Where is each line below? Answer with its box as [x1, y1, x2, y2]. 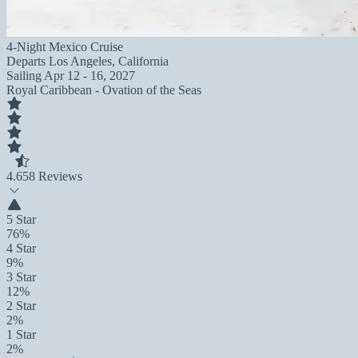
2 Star [6, 299, 36, 312]
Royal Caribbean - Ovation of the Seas [6, 83, 201, 97]
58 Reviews [22, 169, 82, 183]
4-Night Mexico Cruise [6, 40, 123, 54]
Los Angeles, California [49, 54, 169, 68]
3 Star [6, 270, 36, 284]
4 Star [6, 241, 36, 255]
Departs [6, 54, 49, 68]
